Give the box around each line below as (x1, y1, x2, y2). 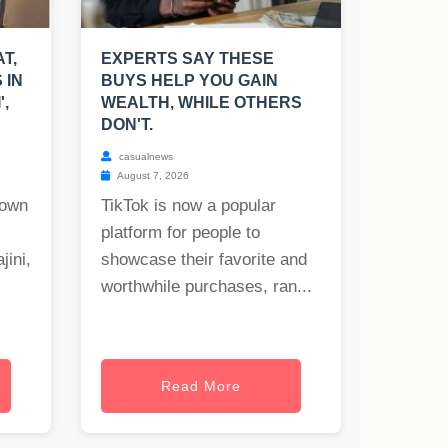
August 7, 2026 (115, 170, 189, 182)
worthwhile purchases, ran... (101, 277, 312, 297)
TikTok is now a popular (101, 196, 276, 216)
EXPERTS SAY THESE (101, 50, 274, 68)
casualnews (116, 151, 173, 163)
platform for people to (101, 223, 260, 243)
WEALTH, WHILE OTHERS (101, 94, 302, 112)
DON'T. (101, 116, 153, 134)
